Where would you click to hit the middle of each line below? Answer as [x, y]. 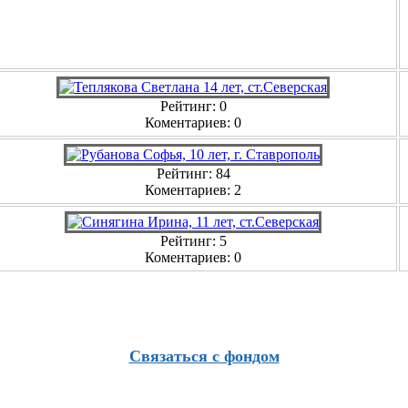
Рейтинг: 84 [193, 173]
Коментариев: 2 [193, 189]
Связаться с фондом [204, 357]
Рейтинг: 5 [193, 240]
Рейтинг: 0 [193, 106]
